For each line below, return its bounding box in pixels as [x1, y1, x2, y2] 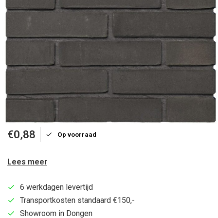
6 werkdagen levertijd [20, 182, 93, 192]
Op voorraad [57, 130, 96, 138]
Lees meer [7, 157, 47, 166]
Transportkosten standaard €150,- [20, 196, 135, 205]
